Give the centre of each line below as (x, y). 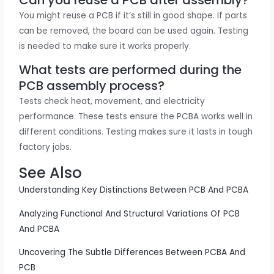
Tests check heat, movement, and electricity (112, 102)
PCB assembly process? (92, 86)
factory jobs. (46, 147)
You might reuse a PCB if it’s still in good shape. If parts (133, 15)
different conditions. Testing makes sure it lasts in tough (136, 132)
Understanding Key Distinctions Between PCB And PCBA (134, 190)
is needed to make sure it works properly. (105, 46)
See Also (51, 173)
